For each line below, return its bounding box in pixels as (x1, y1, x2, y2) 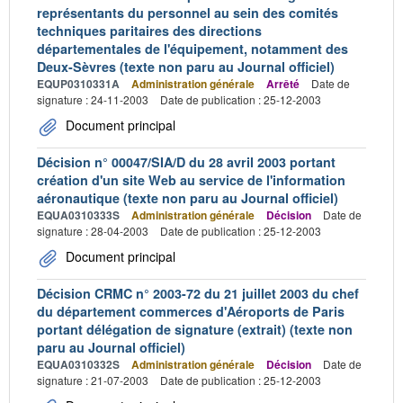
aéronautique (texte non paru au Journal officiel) (37, 188, 338, 207)
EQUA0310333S (37, 206, 120, 223)
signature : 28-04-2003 (37, 222, 148, 238)
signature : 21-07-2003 (37, 372, 148, 388)
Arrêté (266, 75, 300, 92)
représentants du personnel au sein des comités (37, 3, 338, 22)
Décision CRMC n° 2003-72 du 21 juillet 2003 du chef (37, 283, 359, 302)
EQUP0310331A (37, 75, 120, 92)
